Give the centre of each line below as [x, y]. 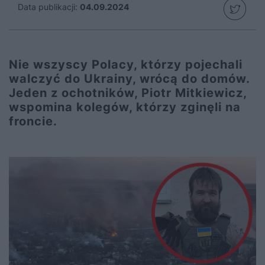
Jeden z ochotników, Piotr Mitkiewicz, [128, 93]
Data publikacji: [48, 7]
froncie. [33, 121]
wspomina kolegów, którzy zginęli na [125, 107]
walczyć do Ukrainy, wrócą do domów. [129, 79]
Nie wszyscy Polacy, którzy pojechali [126, 64]
